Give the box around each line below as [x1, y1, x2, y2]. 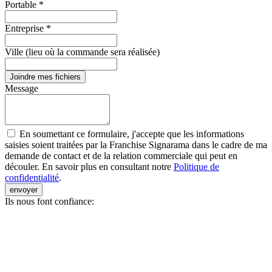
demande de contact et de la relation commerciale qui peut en [5, 151, 237, 161]
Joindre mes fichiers [10, 72, 81, 82]
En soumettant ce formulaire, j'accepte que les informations [17, 129, 244, 140]
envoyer [10, 185, 38, 195]
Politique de [174, 161, 219, 172]
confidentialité [5, 172, 59, 183]
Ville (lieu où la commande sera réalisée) [5, 47, 160, 58]
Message [5, 83, 38, 94]
